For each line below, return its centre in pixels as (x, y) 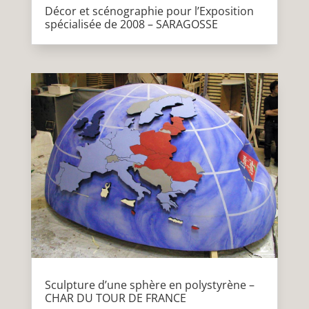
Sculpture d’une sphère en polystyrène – (149, 285)
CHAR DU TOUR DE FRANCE (115, 298)
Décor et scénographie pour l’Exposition (149, 11)
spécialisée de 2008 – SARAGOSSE (131, 24)
